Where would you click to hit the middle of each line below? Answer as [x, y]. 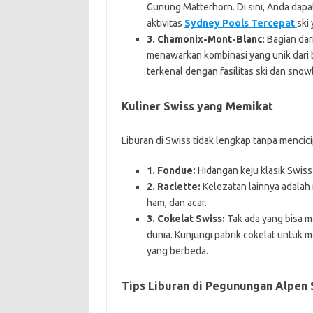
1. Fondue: [171, 170]
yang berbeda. [177, 250]
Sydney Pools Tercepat [240, 23]
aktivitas [165, 23]
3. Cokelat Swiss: [185, 218]
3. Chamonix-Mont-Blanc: [205, 39]
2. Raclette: [173, 186]
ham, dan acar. [176, 202]
